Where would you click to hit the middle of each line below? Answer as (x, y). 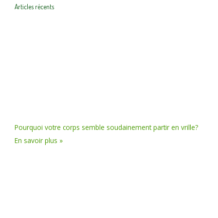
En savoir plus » (39, 141)
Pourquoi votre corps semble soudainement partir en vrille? (106, 127)
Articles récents (34, 7)
